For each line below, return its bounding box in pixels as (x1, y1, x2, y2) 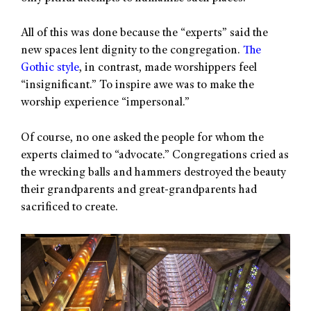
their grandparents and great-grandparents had (21, 184, 257, 196)
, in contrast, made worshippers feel (79, 62, 257, 75)
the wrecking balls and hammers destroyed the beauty (21, 167, 286, 179)
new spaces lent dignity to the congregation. (21, 45, 243, 58)
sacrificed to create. (21, 201, 118, 214)
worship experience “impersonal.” (21, 97, 190, 110)
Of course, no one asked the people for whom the (21, 132, 264, 144)
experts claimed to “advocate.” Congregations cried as (21, 149, 289, 162)
